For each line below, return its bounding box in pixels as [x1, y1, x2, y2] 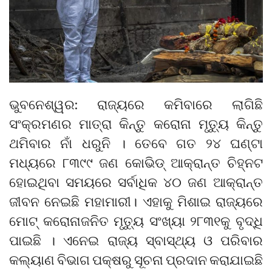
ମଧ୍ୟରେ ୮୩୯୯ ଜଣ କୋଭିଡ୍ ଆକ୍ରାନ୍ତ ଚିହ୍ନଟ [9, 154, 263, 171]
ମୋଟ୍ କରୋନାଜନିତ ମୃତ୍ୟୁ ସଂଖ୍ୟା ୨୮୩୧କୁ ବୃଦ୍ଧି [9, 212, 263, 229]
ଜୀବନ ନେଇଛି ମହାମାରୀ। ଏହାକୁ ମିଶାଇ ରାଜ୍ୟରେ [9, 192, 263, 209]
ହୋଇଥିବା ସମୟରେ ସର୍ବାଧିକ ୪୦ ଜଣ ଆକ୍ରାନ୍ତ [9, 173, 263, 190]
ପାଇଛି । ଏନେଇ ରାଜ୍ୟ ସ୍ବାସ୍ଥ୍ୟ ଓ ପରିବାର [9, 231, 263, 248]
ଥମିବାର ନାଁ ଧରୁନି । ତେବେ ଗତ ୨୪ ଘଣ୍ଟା [9, 134, 263, 151]
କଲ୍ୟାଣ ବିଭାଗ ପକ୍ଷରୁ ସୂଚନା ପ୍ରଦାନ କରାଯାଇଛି [9, 251, 263, 268]
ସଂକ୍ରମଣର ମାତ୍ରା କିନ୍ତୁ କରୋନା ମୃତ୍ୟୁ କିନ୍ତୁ [9, 115, 263, 132]
